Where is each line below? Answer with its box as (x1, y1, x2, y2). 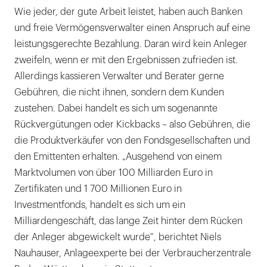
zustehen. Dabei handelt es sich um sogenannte (14, 104, 218, 114)
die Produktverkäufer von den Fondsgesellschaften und (14, 136, 250, 146)
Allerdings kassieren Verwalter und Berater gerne (14, 72, 224, 82)
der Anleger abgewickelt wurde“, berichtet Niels (14, 232, 221, 243)
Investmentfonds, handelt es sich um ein (14, 200, 185, 210)
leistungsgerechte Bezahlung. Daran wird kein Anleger (14, 39, 247, 49)
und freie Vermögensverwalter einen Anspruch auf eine (14, 23, 250, 33)
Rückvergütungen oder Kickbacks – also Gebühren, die (14, 120, 250, 130)
